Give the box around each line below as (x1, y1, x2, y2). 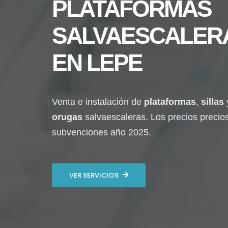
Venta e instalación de (52, 96, 144, 107)
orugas (52, 111, 82, 122)
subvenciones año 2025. (52, 127, 151, 137)
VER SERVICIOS (69, 170, 119, 180)
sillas (201, 96, 224, 107)
